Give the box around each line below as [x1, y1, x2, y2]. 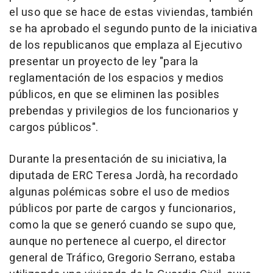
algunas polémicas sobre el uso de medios [9, 184, 230, 201]
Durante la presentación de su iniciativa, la [9, 151, 227, 168]
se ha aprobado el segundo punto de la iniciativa [9, 21, 257, 38]
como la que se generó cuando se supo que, [9, 217, 236, 234]
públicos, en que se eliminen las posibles [9, 87, 220, 104]
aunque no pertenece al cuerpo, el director [9, 233, 226, 250]
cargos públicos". [9, 119, 99, 136]
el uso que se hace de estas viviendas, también [9, 4, 253, 21]
